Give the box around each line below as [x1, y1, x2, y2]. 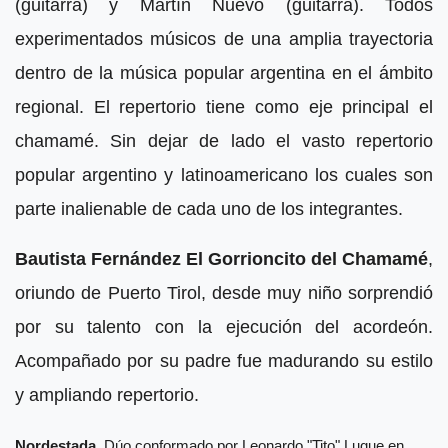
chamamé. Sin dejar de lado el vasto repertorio [15, 131, 433, 152]
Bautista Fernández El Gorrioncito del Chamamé [15, 249, 428, 270]
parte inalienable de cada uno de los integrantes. [15, 199, 403, 220]
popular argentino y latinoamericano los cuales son [15, 165, 433, 186]
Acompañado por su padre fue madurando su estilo [15, 351, 433, 372]
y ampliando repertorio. [15, 385, 199, 406]
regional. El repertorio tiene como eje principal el [15, 97, 433, 118]
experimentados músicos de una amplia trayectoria [15, 29, 433, 50]
